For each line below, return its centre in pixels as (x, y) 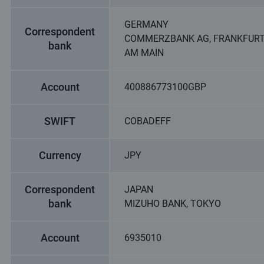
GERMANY (146, 24)
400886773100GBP (165, 87)
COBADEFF (148, 121)
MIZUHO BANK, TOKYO (173, 204)
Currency (60, 155)
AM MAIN (144, 53)
